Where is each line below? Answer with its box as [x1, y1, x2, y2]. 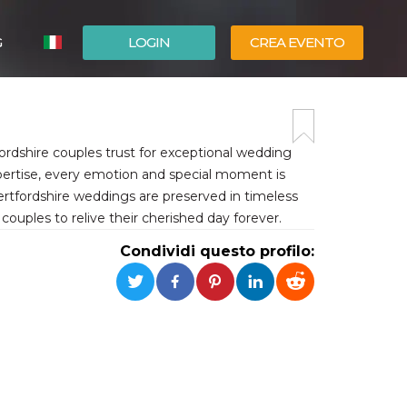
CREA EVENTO [250, 34, 344, 51]
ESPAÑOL [69, 91, 128, 107]
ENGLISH [69, 118, 124, 134]
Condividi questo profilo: [120, 243, 314, 260]
